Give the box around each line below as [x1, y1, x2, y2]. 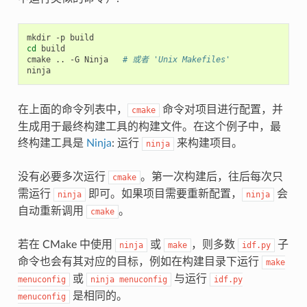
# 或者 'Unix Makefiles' [122, 54, 230, 64]
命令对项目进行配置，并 [159, 103, 283, 115]
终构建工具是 [17, 137, 86, 149]
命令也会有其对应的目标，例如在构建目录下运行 [17, 256, 262, 267]
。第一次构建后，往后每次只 [140, 171, 283, 182]
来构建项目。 [173, 137, 243, 149]
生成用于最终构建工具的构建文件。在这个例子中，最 [17, 121, 281, 132]
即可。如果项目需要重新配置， [85, 188, 242, 199]
